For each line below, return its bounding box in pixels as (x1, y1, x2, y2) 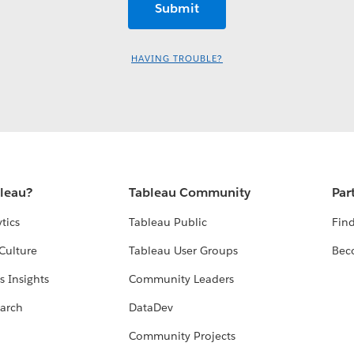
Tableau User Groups (129, 243, 239, 258)
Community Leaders (129, 272, 235, 287)
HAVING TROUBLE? (131, 53, 223, 66)
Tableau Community (129, 184, 251, 201)
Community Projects (129, 329, 236, 344)
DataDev (129, 300, 174, 315)
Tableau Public (129, 215, 208, 230)
